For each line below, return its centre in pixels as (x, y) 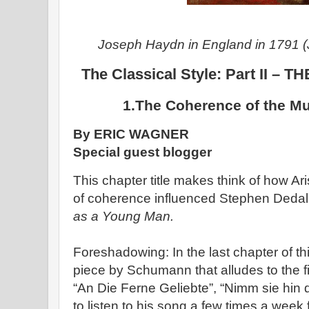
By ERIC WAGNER (131, 134)
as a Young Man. (125, 216)
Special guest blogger (142, 152)
